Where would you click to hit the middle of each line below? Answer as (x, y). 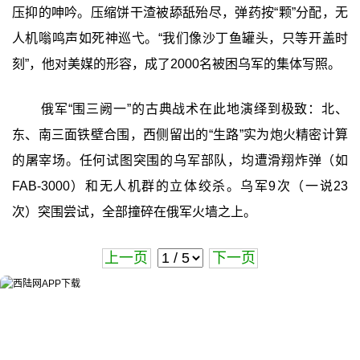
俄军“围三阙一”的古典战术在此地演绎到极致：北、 (194, 108)
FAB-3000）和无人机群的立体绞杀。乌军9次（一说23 (180, 186)
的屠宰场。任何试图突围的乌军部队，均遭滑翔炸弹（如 (180, 160)
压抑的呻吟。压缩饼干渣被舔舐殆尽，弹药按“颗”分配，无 (180, 12)
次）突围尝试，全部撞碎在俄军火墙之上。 (134, 211)
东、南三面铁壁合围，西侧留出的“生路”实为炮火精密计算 (180, 134)
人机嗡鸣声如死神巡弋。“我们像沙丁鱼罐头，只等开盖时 (180, 38)
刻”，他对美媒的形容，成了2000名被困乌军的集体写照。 (176, 63)
